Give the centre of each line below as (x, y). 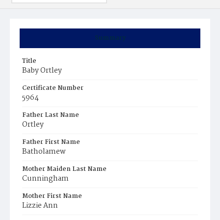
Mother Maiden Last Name (64, 169)
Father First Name (51, 142)
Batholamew (44, 152)
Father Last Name (51, 115)
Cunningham (45, 179)
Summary (110, 38)
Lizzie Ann (40, 206)
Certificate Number (53, 88)
